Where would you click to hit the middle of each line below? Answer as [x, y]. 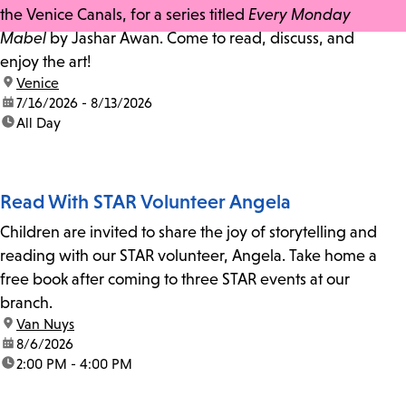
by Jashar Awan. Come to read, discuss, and [200, 38]
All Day [39, 122]
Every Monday [300, 14]
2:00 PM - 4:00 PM [74, 363]
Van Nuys [45, 324]
